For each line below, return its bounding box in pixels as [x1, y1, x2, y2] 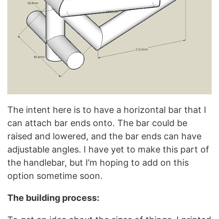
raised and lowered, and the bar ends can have [7, 131, 201, 141]
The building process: [7, 193, 99, 203]
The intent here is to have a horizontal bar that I [7, 105, 206, 115]
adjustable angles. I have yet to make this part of [7, 144, 209, 154]
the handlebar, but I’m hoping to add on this [7, 157, 189, 168]
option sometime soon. [7, 171, 103, 181]
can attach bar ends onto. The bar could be [7, 118, 187, 128]
